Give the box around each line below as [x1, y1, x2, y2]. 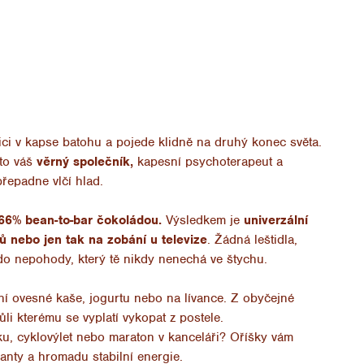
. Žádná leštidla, [206, 231, 297, 248]
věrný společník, [36, 153, 133, 170]
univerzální [239, 211, 308, 228]
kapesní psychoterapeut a [132, 153, 283, 170]
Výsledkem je [161, 211, 240, 228]
